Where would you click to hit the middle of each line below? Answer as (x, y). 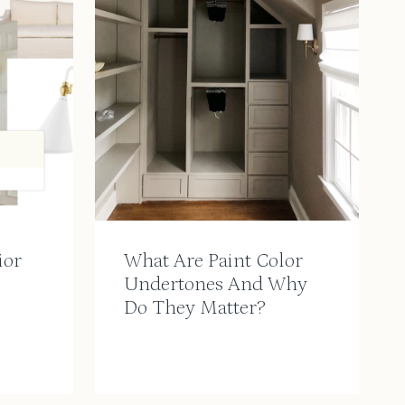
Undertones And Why (215, 285)
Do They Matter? (194, 308)
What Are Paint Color (213, 261)
